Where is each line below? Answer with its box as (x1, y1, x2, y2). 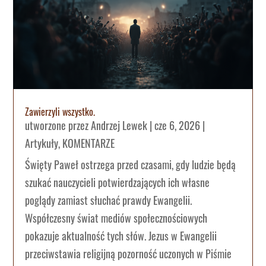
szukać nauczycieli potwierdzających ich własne (25, 174, 210, 190)
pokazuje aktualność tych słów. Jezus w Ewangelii (25, 227, 217, 243)
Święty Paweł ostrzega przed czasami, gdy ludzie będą (25, 156, 236, 172)
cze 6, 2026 (154, 117, 201, 133)
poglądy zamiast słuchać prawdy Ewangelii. (25, 192, 192, 208)
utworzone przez (25, 117, 91, 133)
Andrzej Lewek (91, 117, 148, 133)
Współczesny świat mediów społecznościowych (25, 210, 208, 226)
